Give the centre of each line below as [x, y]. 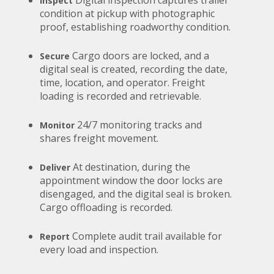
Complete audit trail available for [147, 236]
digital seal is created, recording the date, [134, 69]
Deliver [55, 167]
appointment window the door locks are [131, 180]
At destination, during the [131, 167]
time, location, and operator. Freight [122, 82]
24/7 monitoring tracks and [138, 124]
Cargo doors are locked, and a [141, 55]
